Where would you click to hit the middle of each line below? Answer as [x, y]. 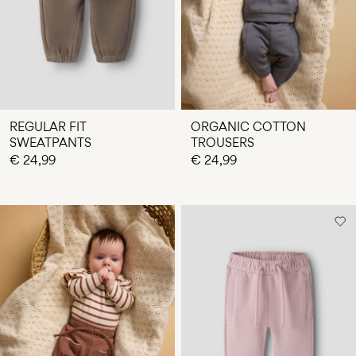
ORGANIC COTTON [248, 126]
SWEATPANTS [50, 142]
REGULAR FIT [48, 126]
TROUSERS [222, 142]
